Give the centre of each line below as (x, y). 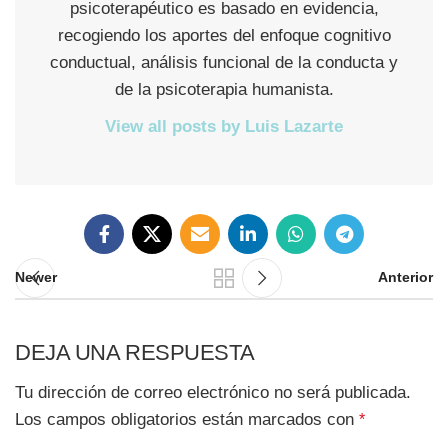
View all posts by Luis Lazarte (224, 126)
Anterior (405, 278)
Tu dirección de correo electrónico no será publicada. (213, 392)
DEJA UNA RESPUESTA (135, 352)
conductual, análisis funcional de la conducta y (224, 62)
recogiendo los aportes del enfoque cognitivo (224, 35)
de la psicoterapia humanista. (224, 89)
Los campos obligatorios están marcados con (187, 419)
